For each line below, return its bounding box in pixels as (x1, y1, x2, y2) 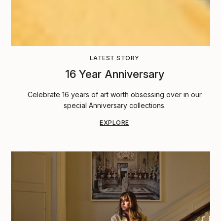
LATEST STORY (89, 54, 140, 62)
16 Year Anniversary (65, 67, 164, 80)
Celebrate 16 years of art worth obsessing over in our (27, 90, 202, 99)
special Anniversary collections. (63, 101, 166, 110)
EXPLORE (100, 118, 129, 126)
